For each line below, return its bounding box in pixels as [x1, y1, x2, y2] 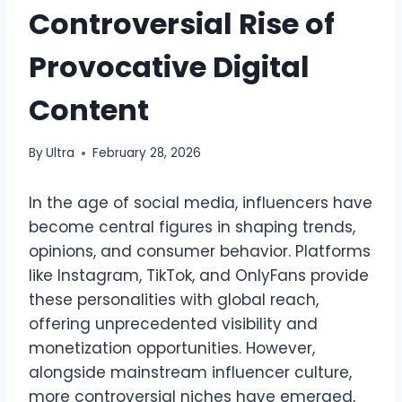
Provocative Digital [29, 46, 310, 87]
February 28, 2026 [92, 144, 202, 162]
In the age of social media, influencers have [29, 192, 372, 214]
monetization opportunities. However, [29, 337, 315, 360]
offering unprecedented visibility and [29, 313, 318, 336]
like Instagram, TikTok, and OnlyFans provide [29, 265, 369, 287]
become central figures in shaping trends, [29, 216, 355, 239]
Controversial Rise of [29, 3, 335, 44]
